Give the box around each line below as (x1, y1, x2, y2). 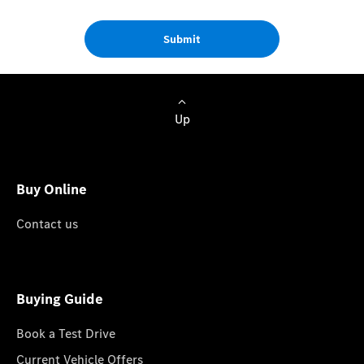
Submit (163, 32, 201, 47)
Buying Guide (16, 288, 103, 308)
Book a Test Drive (16, 324, 115, 341)
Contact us (16, 214, 78, 232)
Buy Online (16, 179, 87, 198)
